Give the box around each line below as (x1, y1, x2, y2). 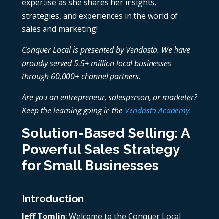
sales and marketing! (22, 23, 98, 35)
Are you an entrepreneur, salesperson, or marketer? (22, 92, 197, 103)
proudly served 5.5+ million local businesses (22, 58, 171, 69)
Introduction (22, 193, 84, 205)
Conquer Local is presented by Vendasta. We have (22, 44, 190, 56)
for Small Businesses (22, 157, 159, 174)
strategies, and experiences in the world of (22, 10, 178, 22)
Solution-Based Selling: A (22, 125, 190, 142)
